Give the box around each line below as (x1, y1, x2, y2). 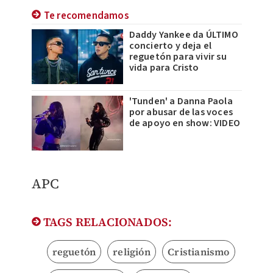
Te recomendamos (43, 9, 129, 24)
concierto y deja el (129, 39, 212, 53)
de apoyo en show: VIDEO (129, 116, 241, 130)
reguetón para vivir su (129, 50, 227, 64)
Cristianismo (168, 245, 230, 259)
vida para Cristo (129, 61, 199, 75)
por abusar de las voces (129, 105, 233, 119)
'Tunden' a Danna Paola (129, 94, 233, 108)
